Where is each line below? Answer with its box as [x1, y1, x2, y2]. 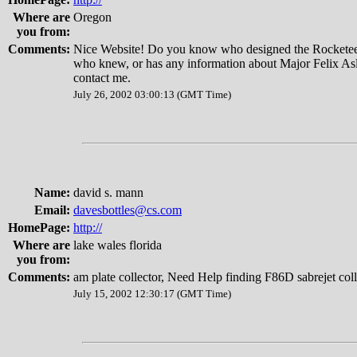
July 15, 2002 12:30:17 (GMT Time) [73, 288, 231, 300]
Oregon [73, 10, 112, 24]
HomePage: [8, 221, 70, 234]
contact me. [73, 71, 131, 84]
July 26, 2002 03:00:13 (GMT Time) [73, 88, 231, 100]
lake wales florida [73, 238, 162, 252]
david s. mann [73, 186, 143, 199]
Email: [34, 203, 70, 217]
